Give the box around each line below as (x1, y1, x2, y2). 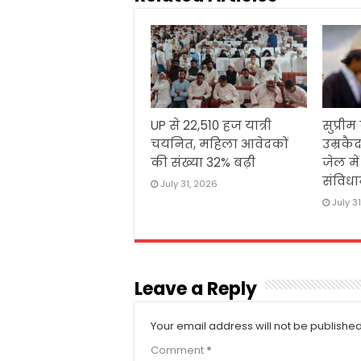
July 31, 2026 (160, 177, 218, 191)
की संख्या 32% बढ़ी (151, 154, 255, 172)
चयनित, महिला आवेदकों (151, 135, 288, 153)
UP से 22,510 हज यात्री (151, 117, 272, 135)
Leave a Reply (135, 276, 257, 302)
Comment (151, 342, 206, 359)
